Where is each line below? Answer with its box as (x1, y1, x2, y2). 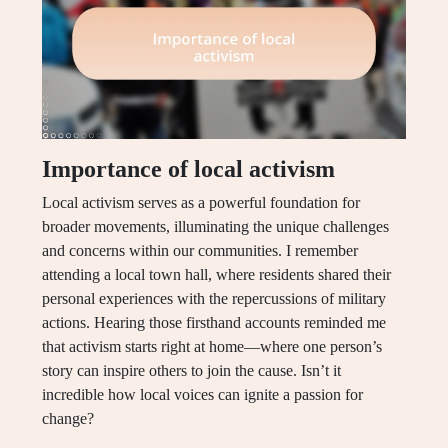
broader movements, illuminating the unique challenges (42, 218, 389, 236)
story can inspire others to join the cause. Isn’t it (42, 362, 341, 380)
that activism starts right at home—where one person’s (42, 338, 382, 356)
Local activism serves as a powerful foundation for (42, 194, 360, 212)
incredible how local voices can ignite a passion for (42, 386, 363, 404)
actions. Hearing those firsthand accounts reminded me (42, 314, 386, 332)
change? (42, 410, 94, 428)
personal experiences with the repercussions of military (42, 290, 386, 308)
